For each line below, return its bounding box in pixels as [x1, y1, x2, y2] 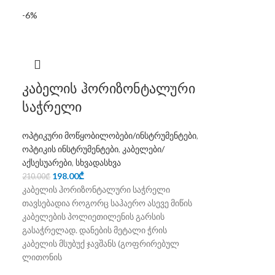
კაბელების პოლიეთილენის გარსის [22, 211, 165, 222]
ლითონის [22, 252, 63, 262]
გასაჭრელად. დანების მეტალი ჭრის [22, 225, 168, 235]
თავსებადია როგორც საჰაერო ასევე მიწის [22, 198, 193, 208]
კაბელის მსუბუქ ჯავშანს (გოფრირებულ [22, 238, 180, 249]
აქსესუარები [22, 157, 72, 168]
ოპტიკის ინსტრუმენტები [22, 144, 119, 154]
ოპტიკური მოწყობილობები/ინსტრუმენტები [22, 130, 197, 141]
